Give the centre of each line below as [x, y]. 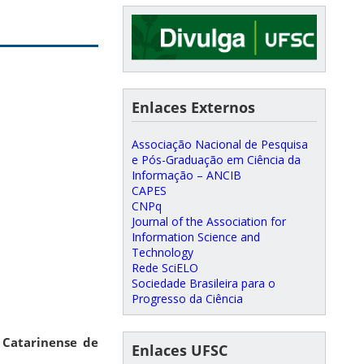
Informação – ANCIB [186, 175]
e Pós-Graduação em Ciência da [216, 159]
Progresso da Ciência [187, 298]
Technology [162, 252]
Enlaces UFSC [180, 350]
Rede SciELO [165, 267]
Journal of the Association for [209, 221]
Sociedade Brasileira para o [204, 283]
